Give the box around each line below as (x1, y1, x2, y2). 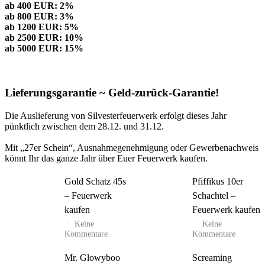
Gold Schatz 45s (64, 176, 126, 186)
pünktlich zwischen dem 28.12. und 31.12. (5, 121, 164, 131)
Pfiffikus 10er (192, 176, 243, 186)
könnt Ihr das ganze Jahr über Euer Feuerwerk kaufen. (5, 153, 208, 163)
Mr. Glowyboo (64, 252, 120, 263)
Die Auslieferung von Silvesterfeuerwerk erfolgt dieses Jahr (5, 110, 227, 121)
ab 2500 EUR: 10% (5, 33, 83, 43)
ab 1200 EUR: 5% (5, 22, 79, 33)
